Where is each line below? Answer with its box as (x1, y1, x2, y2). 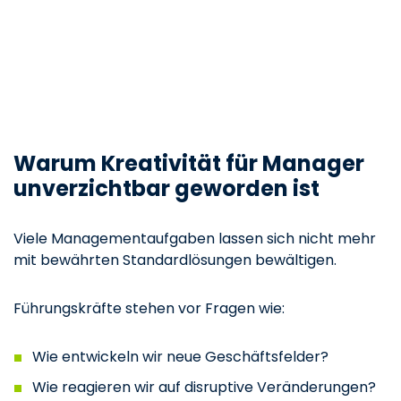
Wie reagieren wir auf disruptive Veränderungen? (31, 376, 376, 397)
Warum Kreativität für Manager (13, 148, 364, 178)
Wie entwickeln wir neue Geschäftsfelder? (31, 346, 328, 367)
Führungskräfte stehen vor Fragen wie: (13, 297, 285, 319)
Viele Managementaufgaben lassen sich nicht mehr (13, 227, 376, 249)
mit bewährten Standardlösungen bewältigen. (13, 249, 337, 270)
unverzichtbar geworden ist (13, 173, 320, 203)
